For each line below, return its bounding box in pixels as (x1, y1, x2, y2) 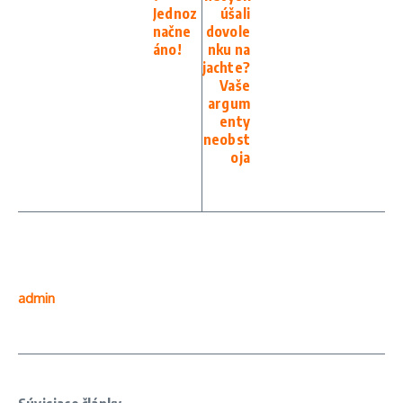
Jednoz (153, 4, 198, 22)
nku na (207, 40, 250, 58)
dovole (205, 22, 250, 40)
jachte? (201, 58, 250, 76)
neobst (202, 130, 250, 148)
